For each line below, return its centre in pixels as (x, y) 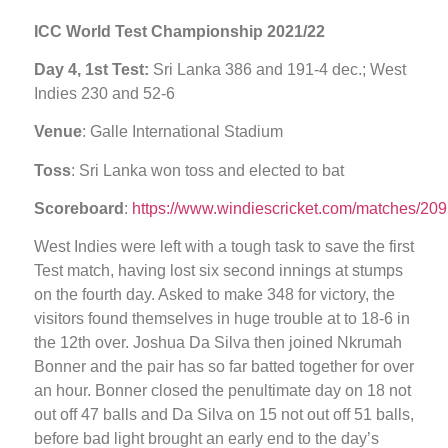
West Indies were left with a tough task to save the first (224, 247)
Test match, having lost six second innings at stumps (218, 271)
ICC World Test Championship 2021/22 (179, 31)
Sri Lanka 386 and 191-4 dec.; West (277, 69)
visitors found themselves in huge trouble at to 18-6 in (222, 319)
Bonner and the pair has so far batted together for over (224, 367)
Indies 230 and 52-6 (104, 93)
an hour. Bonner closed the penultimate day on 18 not (222, 391)
